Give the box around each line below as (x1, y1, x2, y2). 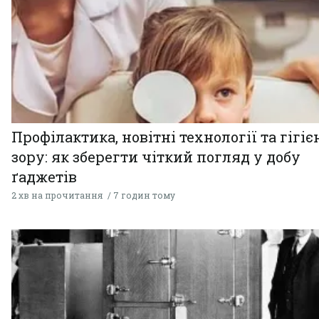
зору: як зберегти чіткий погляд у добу (11, 147, 300, 166)
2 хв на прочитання (11, 189, 103, 201)
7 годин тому (113, 189, 175, 201)
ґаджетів (11, 167, 77, 186)
